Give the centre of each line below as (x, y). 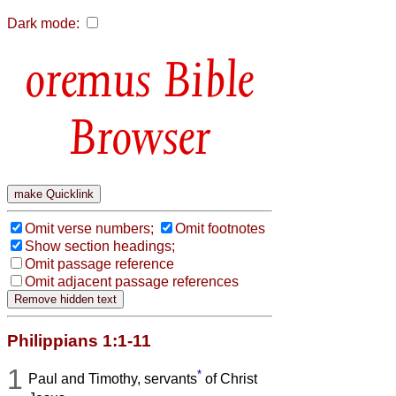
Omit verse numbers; (89, 228)
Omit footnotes (220, 228)
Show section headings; (100, 246)
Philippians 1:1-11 (79, 340)
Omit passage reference (99, 263)
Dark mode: (43, 23)
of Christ (230, 379)
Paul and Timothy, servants (113, 379)
